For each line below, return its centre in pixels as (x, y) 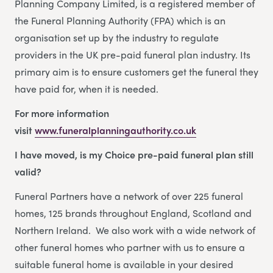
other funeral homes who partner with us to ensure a (130, 247)
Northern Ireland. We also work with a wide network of (135, 230)
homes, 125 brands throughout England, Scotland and (133, 213)
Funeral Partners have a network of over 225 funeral (129, 196)
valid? (28, 172)
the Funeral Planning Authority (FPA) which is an (120, 21)
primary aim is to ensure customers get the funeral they (136, 72)
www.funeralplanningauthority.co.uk (115, 130)
